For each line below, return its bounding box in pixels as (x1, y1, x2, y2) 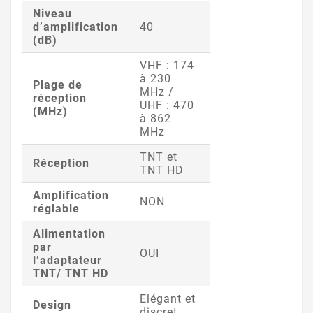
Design (33, 298, 71, 312)
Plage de (33, 78, 82, 92)
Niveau (33, 6, 72, 20)
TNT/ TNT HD (33, 266, 108, 280)
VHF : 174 (140, 58, 194, 72)
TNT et (140, 150, 177, 163)
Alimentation (33, 226, 105, 240)
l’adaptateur (33, 253, 102, 267)
